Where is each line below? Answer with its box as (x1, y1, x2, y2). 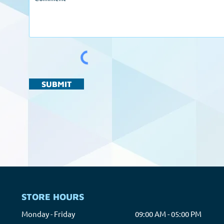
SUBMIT (41, 79, 71, 88)
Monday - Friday (21, 209, 75, 218)
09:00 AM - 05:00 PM (135, 209, 201, 218)
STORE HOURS (21, 191, 84, 202)
